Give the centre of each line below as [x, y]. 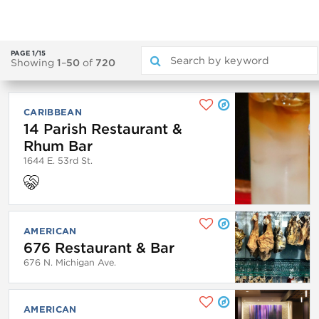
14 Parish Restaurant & [103, 129]
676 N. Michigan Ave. [70, 262]
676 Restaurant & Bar [99, 247]
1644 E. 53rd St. [58, 160]
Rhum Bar [58, 146]
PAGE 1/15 [28, 53]
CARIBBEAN [53, 112]
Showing [34, 63]
